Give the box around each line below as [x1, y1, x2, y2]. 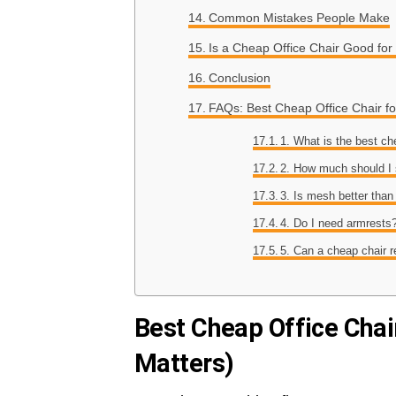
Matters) [134, 348, 234, 379]
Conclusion [208, 71, 270, 86]
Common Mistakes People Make [208, 11, 390, 26]
